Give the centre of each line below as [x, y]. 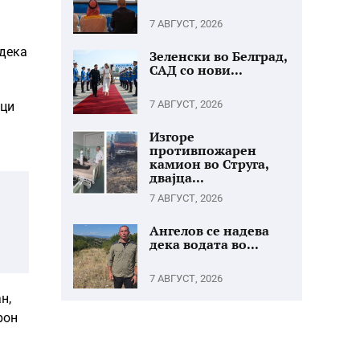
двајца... [177, 178]
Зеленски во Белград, [218, 56]
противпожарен [203, 150]
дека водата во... [204, 244]
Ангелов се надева [209, 231]
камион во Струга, [209, 164]
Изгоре [172, 137]
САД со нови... [196, 70]
